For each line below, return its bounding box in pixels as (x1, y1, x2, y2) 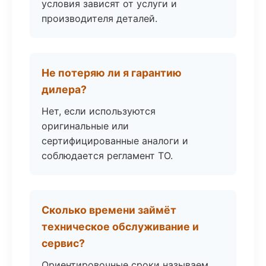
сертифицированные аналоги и (42, 135, 188, 147)
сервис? (42, 237, 85, 249)
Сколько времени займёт (42, 204, 176, 216)
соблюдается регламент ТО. (42, 150, 173, 161)
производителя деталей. (42, 12, 157, 24)
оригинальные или (42, 120, 129, 132)
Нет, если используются (42, 105, 156, 117)
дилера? (42, 83, 87, 96)
